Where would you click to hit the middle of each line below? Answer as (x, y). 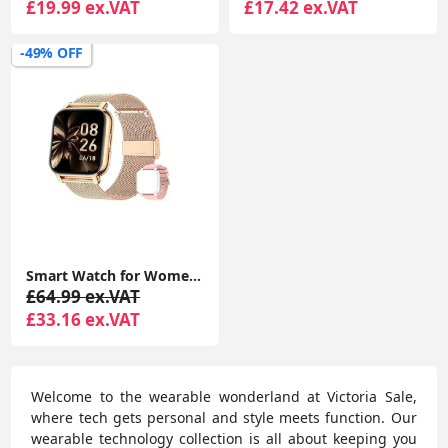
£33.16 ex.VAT (83, 320)
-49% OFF (51, 52)
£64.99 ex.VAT (83, 297)
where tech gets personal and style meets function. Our (224, 418)
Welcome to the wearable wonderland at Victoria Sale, (224, 397)
